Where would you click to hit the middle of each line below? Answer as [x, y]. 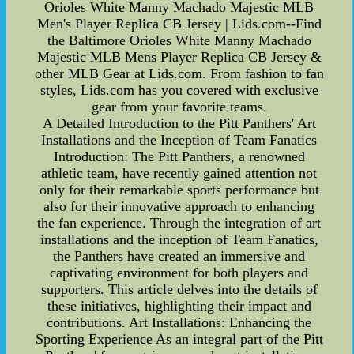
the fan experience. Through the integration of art [179, 222]
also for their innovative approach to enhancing [179, 206]
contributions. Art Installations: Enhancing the [179, 322]
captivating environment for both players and [179, 272]
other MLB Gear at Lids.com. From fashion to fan [179, 73]
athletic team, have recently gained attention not [179, 173]
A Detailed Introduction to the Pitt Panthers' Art [179, 123]
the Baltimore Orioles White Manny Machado [179, 40]
